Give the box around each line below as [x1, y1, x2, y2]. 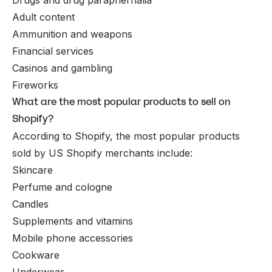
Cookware [12, 248, 59, 261]
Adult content [12, 10, 75, 23]
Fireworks [12, 78, 58, 91]
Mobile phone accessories [12, 231, 133, 244]
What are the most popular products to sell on [12, 94, 231, 109]
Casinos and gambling [12, 61, 112, 74]
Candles [12, 197, 49, 210]
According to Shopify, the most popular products [12, 129, 240, 142]
